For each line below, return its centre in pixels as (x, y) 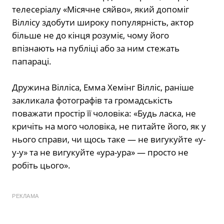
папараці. (32, 61)
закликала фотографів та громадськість (92, 100)
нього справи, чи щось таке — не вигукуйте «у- (109, 139)
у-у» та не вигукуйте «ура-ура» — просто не (100, 152)
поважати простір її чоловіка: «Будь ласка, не (104, 113)
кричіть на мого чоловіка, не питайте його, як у (109, 126)
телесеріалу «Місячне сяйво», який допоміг (100, 9)
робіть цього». (41, 165)
